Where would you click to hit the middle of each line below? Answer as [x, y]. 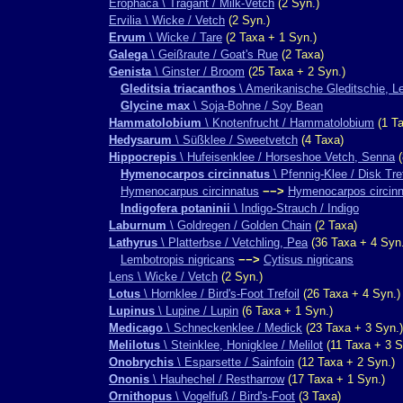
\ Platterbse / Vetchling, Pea [233, 242]
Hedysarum [140, 140]
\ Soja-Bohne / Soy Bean [256, 106]
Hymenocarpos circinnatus [195, 174]
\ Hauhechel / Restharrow [217, 379]
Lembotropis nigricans [178, 260]
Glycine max [155, 106]
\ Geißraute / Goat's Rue [213, 54]
